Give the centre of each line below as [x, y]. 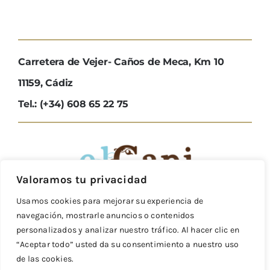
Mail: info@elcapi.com [93, 253]
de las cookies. [45, 259]
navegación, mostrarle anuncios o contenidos [105, 215]
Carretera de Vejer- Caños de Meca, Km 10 [121, 62]
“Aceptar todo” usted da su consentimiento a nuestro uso [128, 244]
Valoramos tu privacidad [82, 180]
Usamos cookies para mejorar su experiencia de [110, 201]
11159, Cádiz [46, 83]
